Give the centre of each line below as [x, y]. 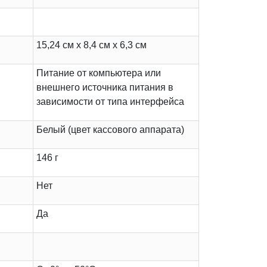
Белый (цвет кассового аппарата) [110, 130]
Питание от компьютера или [99, 73]
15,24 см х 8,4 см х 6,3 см [91, 45]
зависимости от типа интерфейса [110, 102]
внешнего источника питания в [107, 88]
